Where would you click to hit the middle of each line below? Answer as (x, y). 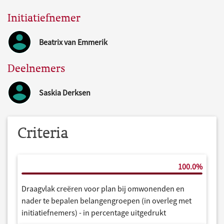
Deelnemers (36, 68)
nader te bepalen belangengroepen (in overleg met (106, 200)
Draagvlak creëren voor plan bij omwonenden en (103, 188)
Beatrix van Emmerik (73, 42)
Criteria (43, 132)
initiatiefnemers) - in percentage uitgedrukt (94, 212)
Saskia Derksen (65, 92)
